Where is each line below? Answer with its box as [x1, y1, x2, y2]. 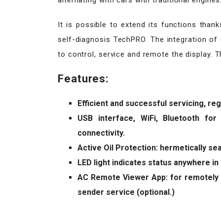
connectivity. [77, 128, 125, 138]
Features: [58, 73, 109, 85]
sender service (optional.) [77, 187, 175, 197]
